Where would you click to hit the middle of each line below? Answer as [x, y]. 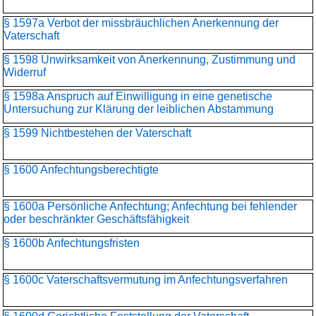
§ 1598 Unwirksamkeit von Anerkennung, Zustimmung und [150, 60]
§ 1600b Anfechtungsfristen [72, 243]
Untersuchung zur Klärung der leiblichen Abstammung [139, 109]
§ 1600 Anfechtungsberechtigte [81, 170]
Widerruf [25, 72]
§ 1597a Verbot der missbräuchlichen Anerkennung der [141, 23]
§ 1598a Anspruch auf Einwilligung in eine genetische [138, 96]
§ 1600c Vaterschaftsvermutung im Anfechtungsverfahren [146, 280]
